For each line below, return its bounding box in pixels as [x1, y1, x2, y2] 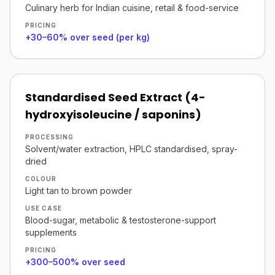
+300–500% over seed [25, 257, 125, 267]
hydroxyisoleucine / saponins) [25, 107, 201, 122]
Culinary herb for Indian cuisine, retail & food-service [25, 2, 239, 13]
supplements [25, 227, 77, 238]
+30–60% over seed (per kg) [25, 32, 150, 42]
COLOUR [25, 175, 56, 182]
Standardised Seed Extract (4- [25, 90, 206, 105]
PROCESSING [25, 133, 74, 141]
